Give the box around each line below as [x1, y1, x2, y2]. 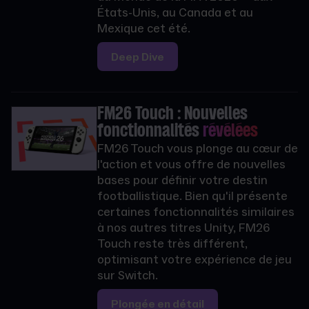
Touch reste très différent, [97, 236, 248, 252]
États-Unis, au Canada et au [97, 5, 253, 21]
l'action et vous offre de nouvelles [97, 157, 286, 173]
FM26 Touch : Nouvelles [97, 105, 248, 125]
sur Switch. [97, 268, 158, 284]
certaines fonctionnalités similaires [97, 204, 295, 221]
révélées [202, 122, 258, 142]
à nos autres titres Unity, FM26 [97, 220, 270, 237]
